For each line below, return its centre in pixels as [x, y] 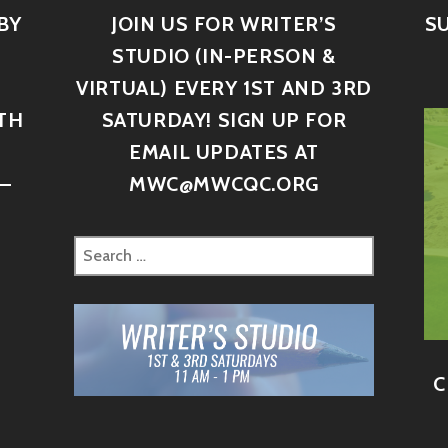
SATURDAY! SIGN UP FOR [224, 119]
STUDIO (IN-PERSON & [224, 55]
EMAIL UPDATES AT [224, 151]
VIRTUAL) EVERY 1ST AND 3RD [224, 87]
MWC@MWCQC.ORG [224, 183]
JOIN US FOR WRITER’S [223, 23]
